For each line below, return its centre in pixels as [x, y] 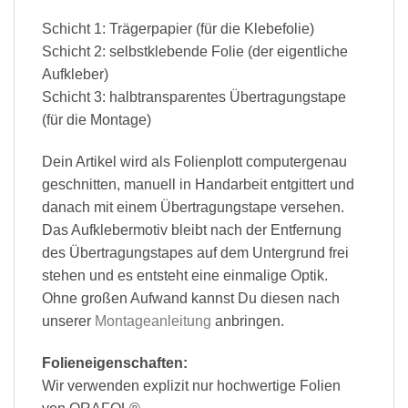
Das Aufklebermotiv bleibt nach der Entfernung [192, 229]
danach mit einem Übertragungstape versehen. [193, 207]
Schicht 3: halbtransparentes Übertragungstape [194, 97]
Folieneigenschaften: [115, 362]
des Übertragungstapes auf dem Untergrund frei [195, 252]
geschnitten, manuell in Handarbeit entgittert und [198, 184]
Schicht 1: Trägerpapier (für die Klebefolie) [178, 28]
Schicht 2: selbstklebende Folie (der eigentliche [195, 51]
